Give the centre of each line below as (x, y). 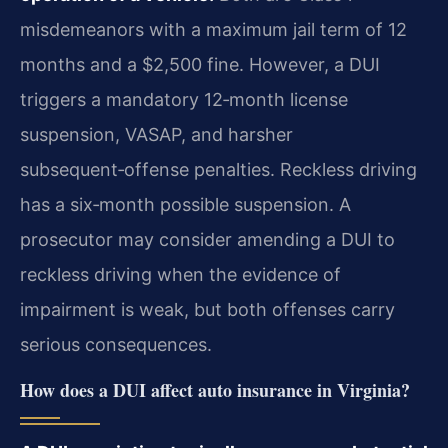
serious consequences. (116, 345)
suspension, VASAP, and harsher (156, 135)
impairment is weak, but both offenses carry (207, 310)
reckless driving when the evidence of (180, 275)
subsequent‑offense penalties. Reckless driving (218, 170)
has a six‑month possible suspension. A (185, 205)
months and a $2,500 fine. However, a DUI (200, 65)
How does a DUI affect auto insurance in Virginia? (215, 389)
